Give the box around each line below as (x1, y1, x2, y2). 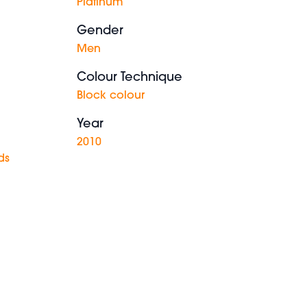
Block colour (77, 90, 145, 101)
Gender (77, 25, 123, 38)
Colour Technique (77, 71, 182, 84)
